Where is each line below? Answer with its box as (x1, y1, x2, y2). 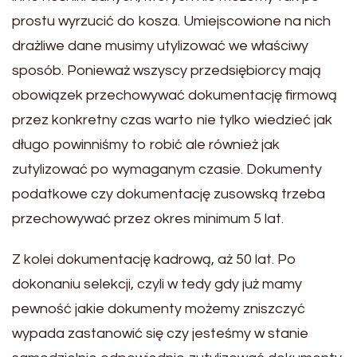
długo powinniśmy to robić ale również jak (12, 137, 280, 153)
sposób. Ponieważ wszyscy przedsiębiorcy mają (12, 63, 321, 79)
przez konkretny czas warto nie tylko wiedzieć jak (12, 112, 332, 128)
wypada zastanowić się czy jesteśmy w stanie (12, 326, 308, 342)
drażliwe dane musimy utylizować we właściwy (12, 38, 308, 54)
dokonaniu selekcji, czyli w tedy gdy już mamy (12, 277, 302, 292)
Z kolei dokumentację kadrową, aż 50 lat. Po (12, 252, 296, 268)
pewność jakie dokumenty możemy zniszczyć (12, 301, 305, 317)
